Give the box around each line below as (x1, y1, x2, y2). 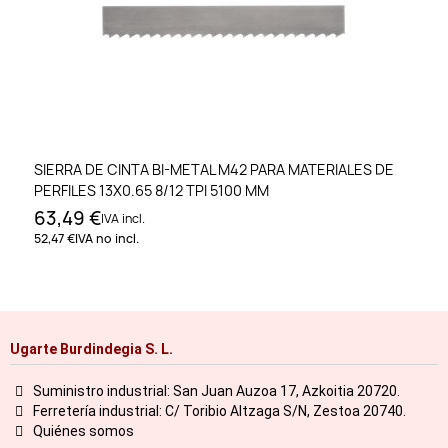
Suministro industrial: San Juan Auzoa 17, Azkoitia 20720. (32, 382, 400, 399)
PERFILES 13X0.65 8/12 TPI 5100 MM (34, 181, 269, 201)
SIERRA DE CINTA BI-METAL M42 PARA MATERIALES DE (34, 160, 394, 180)
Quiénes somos (32, 422, 134, 439)
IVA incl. (101, 210, 145, 228)
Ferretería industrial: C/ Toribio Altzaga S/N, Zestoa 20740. (32, 402, 406, 419)
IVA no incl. (75, 230, 139, 248)
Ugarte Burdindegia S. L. (10, 340, 173, 357)
